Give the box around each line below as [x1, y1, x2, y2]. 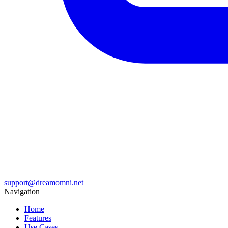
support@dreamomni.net [4, 178, 83, 187]
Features [24, 213, 51, 222]
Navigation [4, 187, 40, 196]
